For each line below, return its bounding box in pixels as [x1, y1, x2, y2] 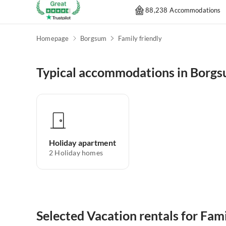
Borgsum [80, 34, 107, 43]
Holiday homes [54, 148, 103, 157]
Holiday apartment [49, 138, 116, 148]
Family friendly [118, 34, 162, 43]
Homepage [36, 34, 69, 43]
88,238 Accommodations [145, 6, 221, 14]
